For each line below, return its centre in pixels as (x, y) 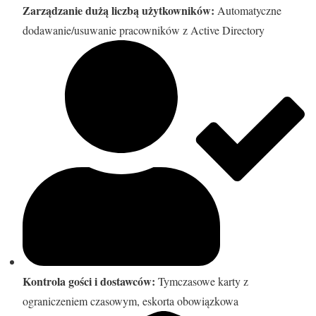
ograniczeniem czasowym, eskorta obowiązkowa (130, 301)
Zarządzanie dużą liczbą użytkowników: (119, 11)
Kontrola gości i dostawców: (89, 281)
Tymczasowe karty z (202, 281)
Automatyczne (248, 11)
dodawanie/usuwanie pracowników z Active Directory (144, 30)
